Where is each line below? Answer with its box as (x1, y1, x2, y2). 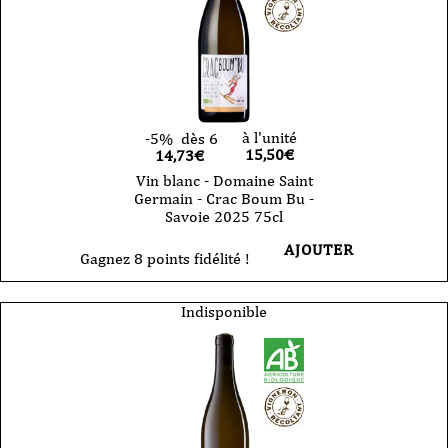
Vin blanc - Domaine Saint (135, 170, 313, 190)
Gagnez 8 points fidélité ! (80, 248, 250, 268)
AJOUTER (284, 239, 354, 259)
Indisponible (181, 301, 267, 321)
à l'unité (241, 127, 297, 147)
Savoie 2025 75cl (165, 206, 283, 226)
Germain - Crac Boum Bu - (134, 188, 314, 208)
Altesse (49, 29, 99, 49)
